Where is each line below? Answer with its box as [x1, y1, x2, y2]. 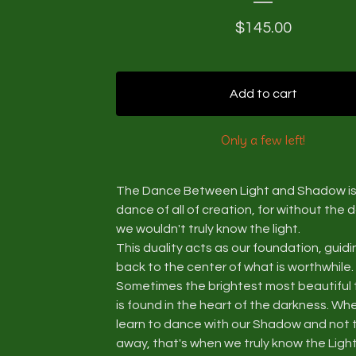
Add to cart [229, 87, 297, 100]
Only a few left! [221, 132, 305, 148]
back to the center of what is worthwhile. [116, 261, 354, 273]
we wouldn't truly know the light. [116, 222, 300, 235]
